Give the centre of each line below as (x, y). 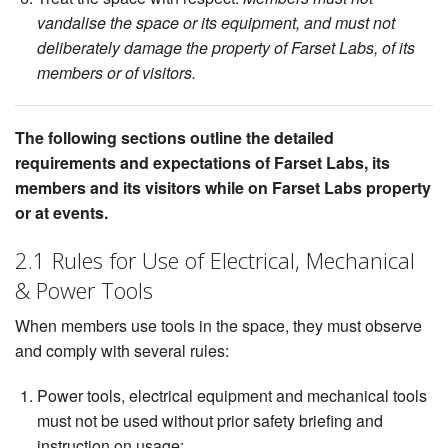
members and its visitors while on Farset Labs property (223, 188)
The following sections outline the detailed (174, 138)
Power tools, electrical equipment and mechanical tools (232, 396)
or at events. (61, 213)
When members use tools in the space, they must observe (218, 326)
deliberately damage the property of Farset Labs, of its (226, 48)
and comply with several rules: (122, 351)
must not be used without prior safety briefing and (210, 421)
